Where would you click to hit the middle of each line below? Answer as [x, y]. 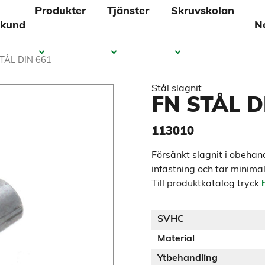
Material [176, 239]
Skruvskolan [203, 11]
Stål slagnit [177, 89]
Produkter [61, 11]
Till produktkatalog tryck [206, 184]
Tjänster [128, 11]
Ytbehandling [188, 258]
